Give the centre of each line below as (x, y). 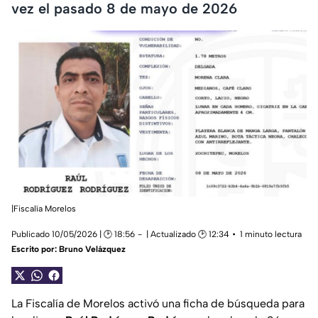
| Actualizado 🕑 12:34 (188, 235)
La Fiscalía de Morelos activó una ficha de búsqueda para (158, 304)
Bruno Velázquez (92, 250)
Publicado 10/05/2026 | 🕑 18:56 (73, 235)
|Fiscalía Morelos (44, 209)
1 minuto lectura (271, 235)
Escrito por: (35, 250)
